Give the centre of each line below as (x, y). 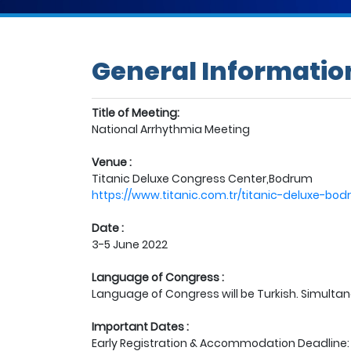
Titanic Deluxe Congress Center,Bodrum (202, 179)
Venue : (112, 162)
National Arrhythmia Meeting (171, 129)
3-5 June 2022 (130, 244)
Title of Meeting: (136, 113)
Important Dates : (140, 327)
